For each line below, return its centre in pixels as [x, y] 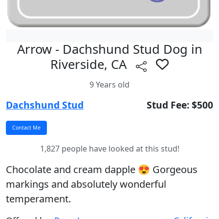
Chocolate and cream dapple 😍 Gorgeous [102, 169]
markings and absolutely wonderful [86, 184]
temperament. [38, 198]
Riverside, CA [90, 65]
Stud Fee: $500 [180, 105]
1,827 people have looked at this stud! [109, 148]
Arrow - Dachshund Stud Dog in [109, 49]
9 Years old [109, 84]
